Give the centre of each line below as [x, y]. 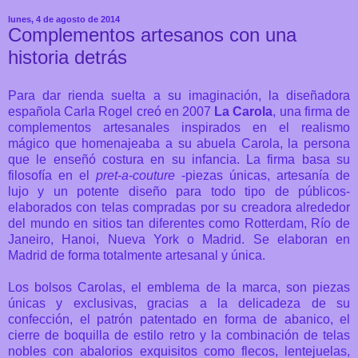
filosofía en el [52, 175]
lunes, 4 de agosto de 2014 [64, 20]
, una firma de [312, 111]
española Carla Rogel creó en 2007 [111, 111]
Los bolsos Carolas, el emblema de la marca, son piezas [179, 287]
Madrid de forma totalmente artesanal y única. [137, 255]
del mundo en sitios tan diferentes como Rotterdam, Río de [179, 223]
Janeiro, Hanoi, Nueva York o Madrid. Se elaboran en [179, 239]
